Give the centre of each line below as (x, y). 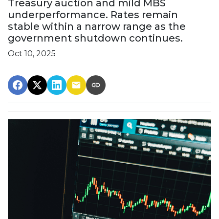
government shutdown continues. (95, 38)
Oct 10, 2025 (32, 53)
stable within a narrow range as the (97, 26)
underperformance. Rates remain (93, 14)
